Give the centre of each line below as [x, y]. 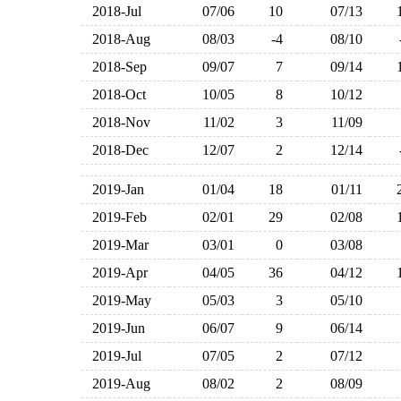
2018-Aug [118, 39]
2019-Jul [113, 356]
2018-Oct [115, 94]
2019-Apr [116, 273]
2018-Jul [113, 11]
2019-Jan [115, 189]
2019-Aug [118, 384]
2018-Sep [116, 67]
